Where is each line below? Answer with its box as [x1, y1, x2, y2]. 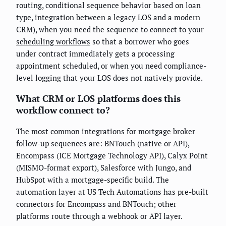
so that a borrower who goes [90, 36, 189, 46]
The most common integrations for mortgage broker [16, 126, 195, 136]
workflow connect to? [16, 103, 110, 116]
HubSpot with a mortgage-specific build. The [16, 174, 169, 185]
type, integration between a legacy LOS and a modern [16, 12, 200, 22]
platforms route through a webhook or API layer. [16, 210, 183, 221]
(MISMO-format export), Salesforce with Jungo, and [16, 162, 191, 173]
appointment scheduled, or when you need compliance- [16, 60, 206, 71]
